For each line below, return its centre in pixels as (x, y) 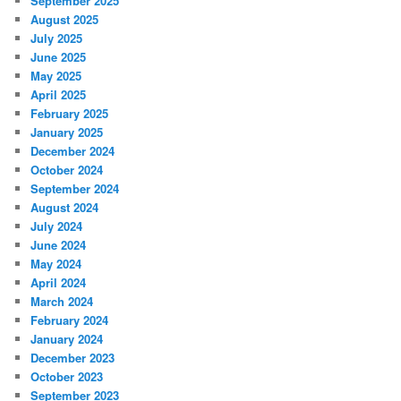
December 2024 (73, 150)
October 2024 (67, 169)
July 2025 (57, 38)
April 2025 (59, 94)
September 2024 (75, 188)
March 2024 (62, 301)
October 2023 (67, 376)
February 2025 (70, 113)
